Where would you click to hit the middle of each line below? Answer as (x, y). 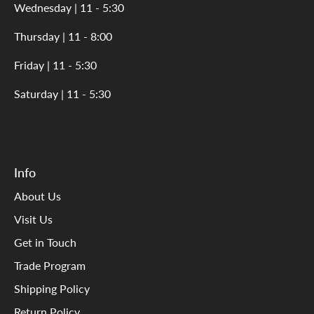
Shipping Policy (52, 289)
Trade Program (50, 266)
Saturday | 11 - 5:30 (62, 94)
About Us (37, 196)
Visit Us (33, 219)
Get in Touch (45, 243)
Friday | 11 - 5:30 (55, 65)
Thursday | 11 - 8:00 (63, 36)
